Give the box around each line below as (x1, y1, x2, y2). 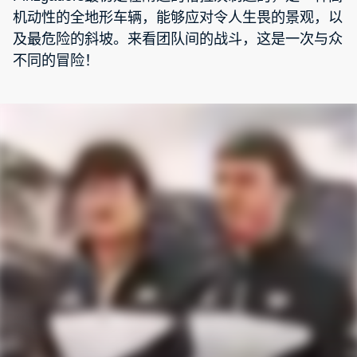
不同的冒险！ (13, 53, 99, 69)
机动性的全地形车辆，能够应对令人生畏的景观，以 (13, 10, 343, 26)
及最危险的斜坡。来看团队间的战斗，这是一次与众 (13, 31, 343, 48)
